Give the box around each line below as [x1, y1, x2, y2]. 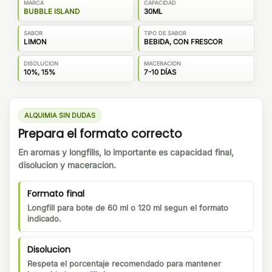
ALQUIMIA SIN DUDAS [24, 110, 95, 120]
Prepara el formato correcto [18, 126, 182, 143]
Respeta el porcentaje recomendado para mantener [27, 259, 221, 269]
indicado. [27, 214, 61, 224]
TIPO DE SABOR [144, 29, 186, 36]
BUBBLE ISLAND [24, 7, 80, 16]
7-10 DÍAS [144, 67, 176, 76]
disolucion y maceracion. [18, 160, 116, 171]
